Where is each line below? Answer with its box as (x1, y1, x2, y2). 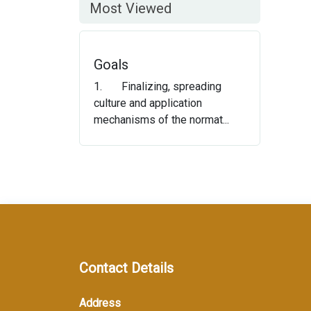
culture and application (94, 96, 202, 110)
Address (79, 296, 121, 310)
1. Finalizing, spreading (94, 79, 221, 93)
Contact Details (79, 260, 174, 276)
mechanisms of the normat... (94, 112, 229, 126)
